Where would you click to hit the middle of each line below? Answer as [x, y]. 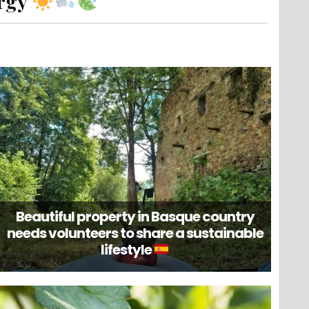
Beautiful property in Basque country [135, 216]
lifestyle [127, 249]
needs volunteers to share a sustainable [135, 233]
